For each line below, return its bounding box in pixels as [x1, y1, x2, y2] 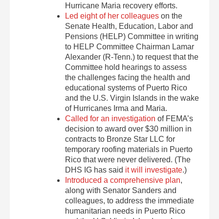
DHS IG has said [65, 166, 126, 174]
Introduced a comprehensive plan [65, 176, 181, 184]
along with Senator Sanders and [65, 186, 177, 195]
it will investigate [125, 166, 183, 174]
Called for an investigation [65, 114, 156, 123]
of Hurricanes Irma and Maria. [65, 104, 168, 112]
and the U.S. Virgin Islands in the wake [65, 94, 199, 102]
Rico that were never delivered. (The [65, 155, 191, 164]
